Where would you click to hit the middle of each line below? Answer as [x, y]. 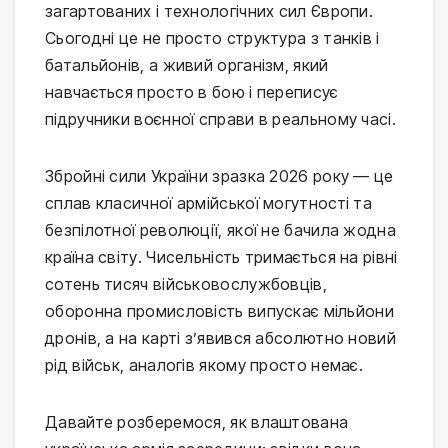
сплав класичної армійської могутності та [208, 203]
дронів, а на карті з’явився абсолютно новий [220, 338]
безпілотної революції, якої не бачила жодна [220, 230]
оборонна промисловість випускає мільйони [219, 311]
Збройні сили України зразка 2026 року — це [219, 176]
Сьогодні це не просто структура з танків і [212, 38]
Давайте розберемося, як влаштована [197, 422]
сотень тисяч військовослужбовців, [186, 284]
